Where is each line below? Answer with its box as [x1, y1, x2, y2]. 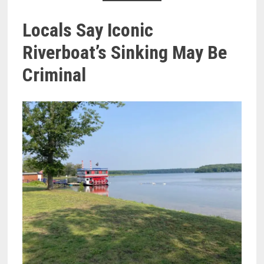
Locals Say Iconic [22, 18, 154, 41]
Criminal [22, 63, 87, 86]
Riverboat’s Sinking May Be [22, 41, 227, 64]
